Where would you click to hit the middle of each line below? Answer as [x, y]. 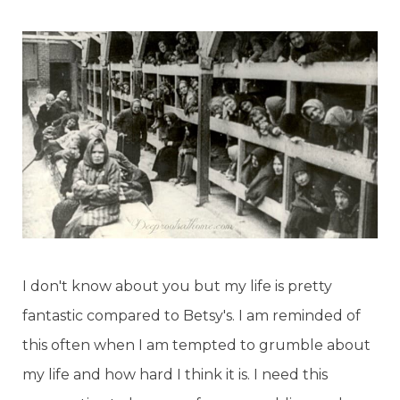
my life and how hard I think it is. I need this [175, 374]
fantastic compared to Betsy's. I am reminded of [192, 315]
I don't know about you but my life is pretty [177, 286]
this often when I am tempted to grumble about [196, 345]
